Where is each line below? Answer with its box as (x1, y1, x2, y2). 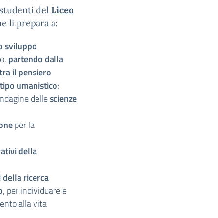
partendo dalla (8, 53, 63, 66)
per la (13, 118, 35, 131)
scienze (50, 92, 77, 105)
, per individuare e (3, 184, 67, 197)
